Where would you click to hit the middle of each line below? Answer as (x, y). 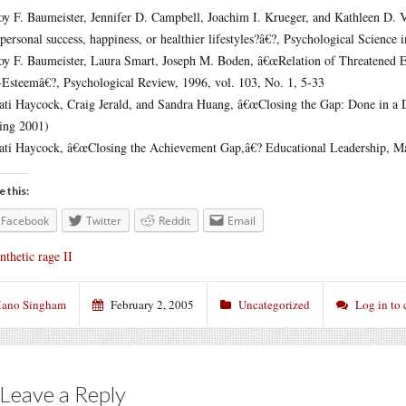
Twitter (104, 221)
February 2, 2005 (152, 304)
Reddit (174, 221)
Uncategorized (274, 304)
